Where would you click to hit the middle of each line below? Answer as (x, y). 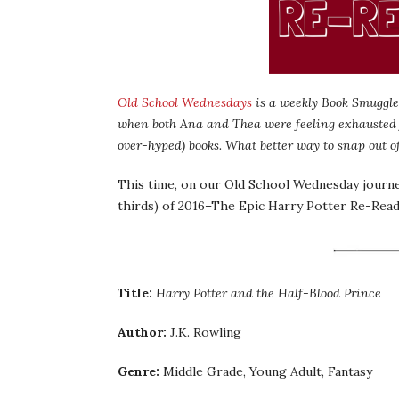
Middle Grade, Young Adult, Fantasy (266, 371)
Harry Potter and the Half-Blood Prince (269, 293)
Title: (135, 293)
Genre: (138, 371)
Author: (142, 332)
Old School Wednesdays (185, 102)
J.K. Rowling (204, 332)
